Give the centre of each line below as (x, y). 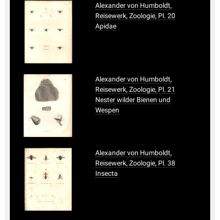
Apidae (106, 26)
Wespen (107, 110)
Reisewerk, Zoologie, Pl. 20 (135, 15)
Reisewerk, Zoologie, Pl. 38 (135, 163)
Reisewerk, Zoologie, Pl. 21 (135, 89)
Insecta (107, 173)
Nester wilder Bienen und (133, 99)
